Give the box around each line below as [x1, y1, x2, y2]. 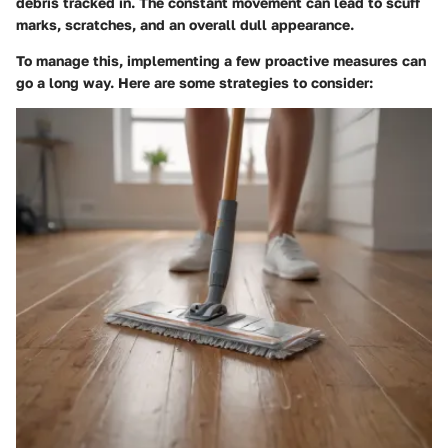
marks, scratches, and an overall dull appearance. [16, 15, 354, 33]
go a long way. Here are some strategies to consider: [16, 73, 373, 91]
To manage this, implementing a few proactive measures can [16, 51, 426, 69]
